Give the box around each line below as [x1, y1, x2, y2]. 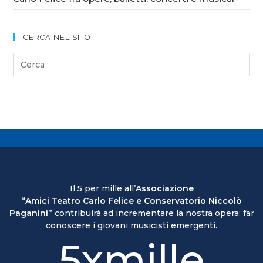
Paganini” [9, 208, 52, 218]
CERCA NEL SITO [23, 33, 92, 42]
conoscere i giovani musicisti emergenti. [46, 220, 217, 231]
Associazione [135, 183, 194, 194]
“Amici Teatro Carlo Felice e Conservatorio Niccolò [21, 195, 242, 206]
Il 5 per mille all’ [69, 183, 136, 194]
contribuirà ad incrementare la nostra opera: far [52, 208, 254, 218]
